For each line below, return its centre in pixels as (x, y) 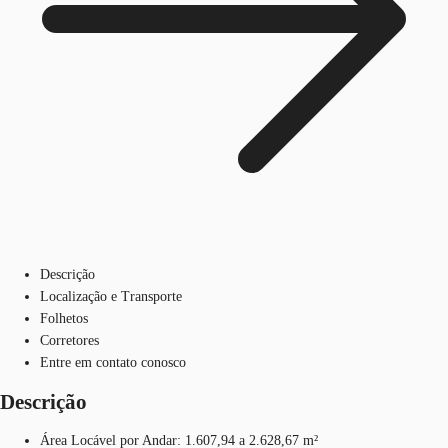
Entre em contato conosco (113, 362)
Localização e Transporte (111, 296)
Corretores (69, 340)
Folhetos (64, 318)
